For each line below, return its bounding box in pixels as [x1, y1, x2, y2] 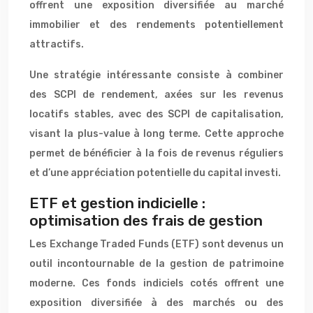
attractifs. [29, 38, 84, 50]
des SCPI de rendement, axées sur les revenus [29, 89, 284, 101]
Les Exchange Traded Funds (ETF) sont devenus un [29, 238, 284, 250]
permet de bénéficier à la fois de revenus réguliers [29, 147, 284, 159]
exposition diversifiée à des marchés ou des [29, 297, 284, 309]
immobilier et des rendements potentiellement [29, 19, 284, 31]
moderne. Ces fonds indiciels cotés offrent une [29, 277, 284, 289]
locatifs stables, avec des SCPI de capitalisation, [29, 108, 284, 120]
